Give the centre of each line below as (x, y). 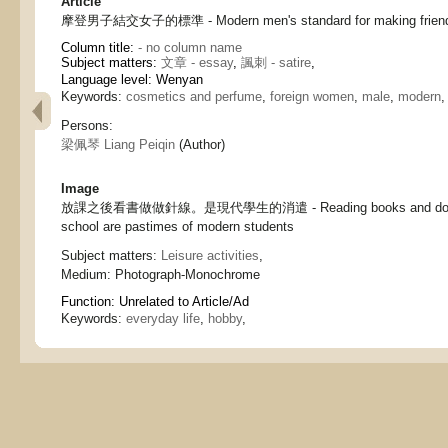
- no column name (190, 47)
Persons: (87, 125)
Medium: (88, 274)
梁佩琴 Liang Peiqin (118, 144)
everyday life (163, 318)
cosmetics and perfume (194, 96)
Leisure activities (210, 255)
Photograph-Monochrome (187, 274)
